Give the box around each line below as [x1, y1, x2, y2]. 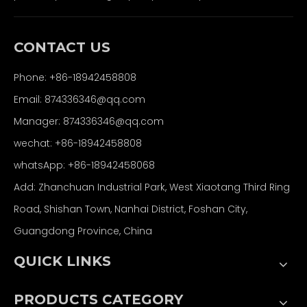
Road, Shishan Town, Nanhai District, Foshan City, [14, 201, 247, 216]
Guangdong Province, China [14, 223, 152, 238]
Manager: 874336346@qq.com [14, 114, 164, 128]
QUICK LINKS [14, 252, 111, 269]
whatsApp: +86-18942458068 [14, 158, 155, 172]
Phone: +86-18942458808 [14, 70, 136, 84]
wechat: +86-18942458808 [14, 136, 142, 150]
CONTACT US [14, 38, 110, 56]
